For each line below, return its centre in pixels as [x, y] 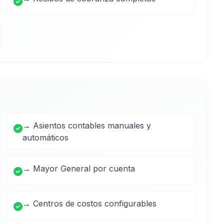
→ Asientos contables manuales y [87, 125]
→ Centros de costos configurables [89, 203]
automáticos [45, 137]
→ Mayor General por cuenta [79, 168]
